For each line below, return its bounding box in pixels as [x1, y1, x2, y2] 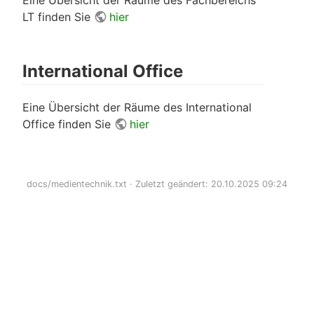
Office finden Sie [22, 116, 114, 131]
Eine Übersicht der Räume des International [22, 100, 252, 114]
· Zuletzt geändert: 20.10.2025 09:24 [127, 179, 287, 189]
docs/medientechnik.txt [27, 179, 127, 189]
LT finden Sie [22, 9, 94, 24]
